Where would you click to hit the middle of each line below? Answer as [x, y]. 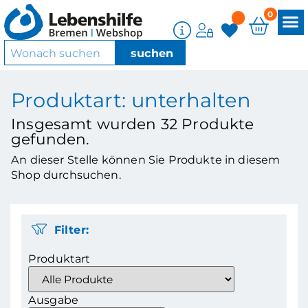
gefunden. [51, 139]
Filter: [71, 229]
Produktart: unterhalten [131, 100]
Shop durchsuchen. [66, 175]
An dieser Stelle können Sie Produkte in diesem [146, 160]
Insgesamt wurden [86, 124]
